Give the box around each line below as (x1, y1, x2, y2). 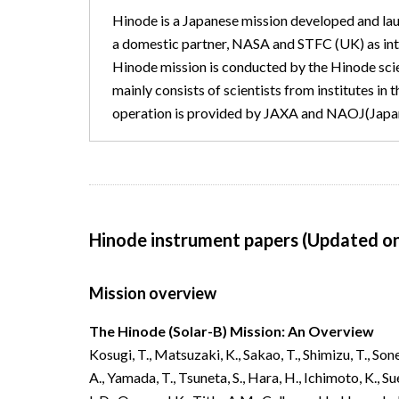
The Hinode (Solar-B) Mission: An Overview (89, 322, 374, 339)
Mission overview (89, 283, 216, 303)
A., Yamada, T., (89, 369, 178, 386)
